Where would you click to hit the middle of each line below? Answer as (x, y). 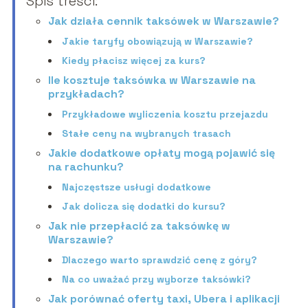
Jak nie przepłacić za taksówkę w (139, 226)
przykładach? (86, 94)
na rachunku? (86, 167)
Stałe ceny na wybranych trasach (146, 134)
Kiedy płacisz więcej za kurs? (133, 61)
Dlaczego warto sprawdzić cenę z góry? (159, 260)
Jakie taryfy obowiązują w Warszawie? (157, 42)
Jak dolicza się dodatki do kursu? (143, 207)
